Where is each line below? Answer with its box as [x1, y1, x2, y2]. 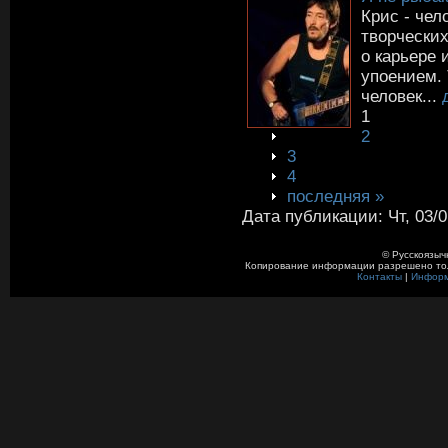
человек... [361, 86, 437, 106]
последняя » [287, 186, 384, 206]
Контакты [356, 271, 402, 282]
